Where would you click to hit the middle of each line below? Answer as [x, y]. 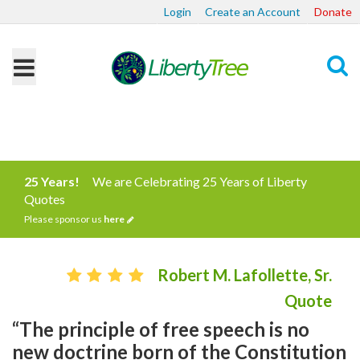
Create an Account [253, 12]
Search [319, 127]
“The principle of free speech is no [161, 329]
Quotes [45, 199]
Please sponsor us [64, 219]
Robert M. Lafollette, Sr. [245, 275]
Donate [333, 12]
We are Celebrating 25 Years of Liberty [200, 181]
